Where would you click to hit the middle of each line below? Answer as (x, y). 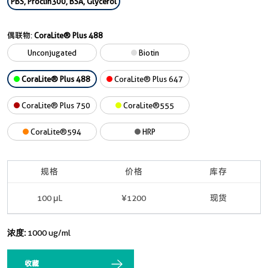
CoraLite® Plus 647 (148, 79)
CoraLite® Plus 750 (55, 105)
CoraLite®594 (55, 132)
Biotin (148, 53)
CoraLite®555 (148, 105)
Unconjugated (52, 53)
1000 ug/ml (49, 233)
